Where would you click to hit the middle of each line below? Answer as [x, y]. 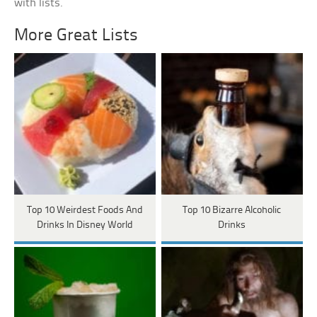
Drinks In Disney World [85, 225]
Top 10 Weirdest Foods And [85, 210]
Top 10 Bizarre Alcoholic [232, 210]
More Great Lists [76, 35]
